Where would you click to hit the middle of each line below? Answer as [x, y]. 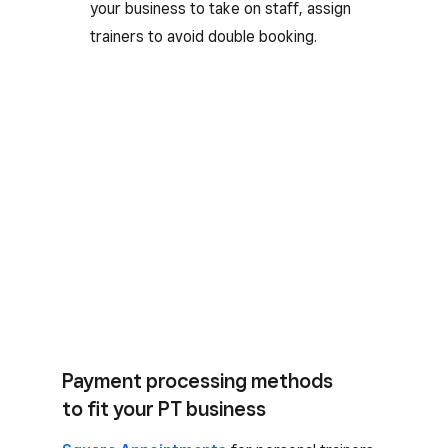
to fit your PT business [164, 409]
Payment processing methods [197, 381]
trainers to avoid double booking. [203, 36]
